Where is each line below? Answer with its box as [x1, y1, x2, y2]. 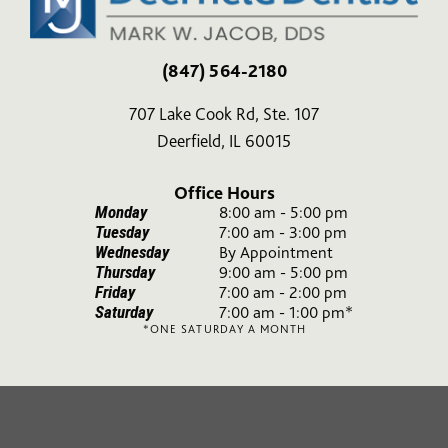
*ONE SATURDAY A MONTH [142, 322, 306, 337]
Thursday [95, 262, 155, 283]
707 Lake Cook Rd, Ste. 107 [129, 103, 319, 125]
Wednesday [95, 242, 169, 263]
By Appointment [219, 242, 333, 263]
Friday [95, 282, 135, 303]
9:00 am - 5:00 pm [219, 262, 348, 283]
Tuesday [95, 222, 149, 243]
